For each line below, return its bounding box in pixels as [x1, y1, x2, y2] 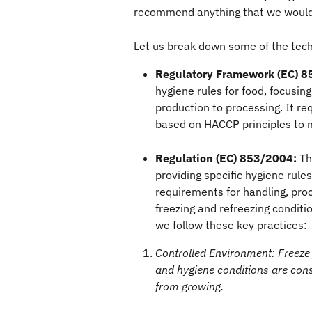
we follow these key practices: [155, 217, 307, 232]
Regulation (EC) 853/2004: [155, 150, 297, 165]
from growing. [155, 279, 224, 293]
